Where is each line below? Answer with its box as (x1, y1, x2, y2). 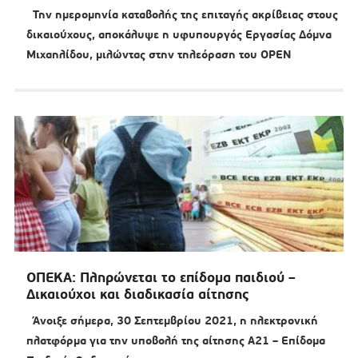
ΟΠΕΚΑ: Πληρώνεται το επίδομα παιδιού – (26, 268, 296, 287)
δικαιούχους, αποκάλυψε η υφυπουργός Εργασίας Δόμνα (26, 27, 332, 42)
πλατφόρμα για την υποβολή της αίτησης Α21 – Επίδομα (26, 333, 325, 348)
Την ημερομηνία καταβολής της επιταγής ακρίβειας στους (26, 7, 338, 22)
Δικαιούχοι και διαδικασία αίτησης (26, 285, 249, 304)
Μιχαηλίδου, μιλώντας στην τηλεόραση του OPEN (26, 47, 291, 62)
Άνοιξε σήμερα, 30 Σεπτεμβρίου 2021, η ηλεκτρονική (26, 313, 318, 328)
